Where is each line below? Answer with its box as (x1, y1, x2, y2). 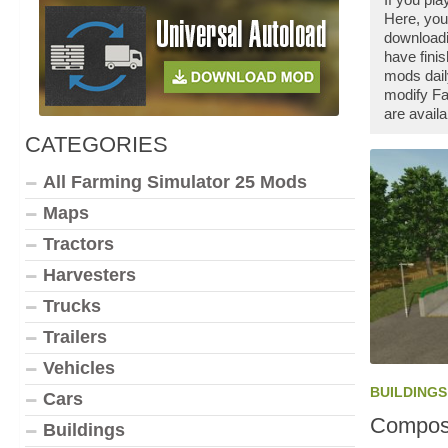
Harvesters (43, 265, 136, 285)
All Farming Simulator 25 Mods (43, 172, 307, 192)
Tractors (43, 234, 114, 254)
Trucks (43, 296, 101, 316)
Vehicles (43, 358, 115, 378)
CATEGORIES (25, 132, 168, 157)
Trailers (43, 327, 107, 347)
